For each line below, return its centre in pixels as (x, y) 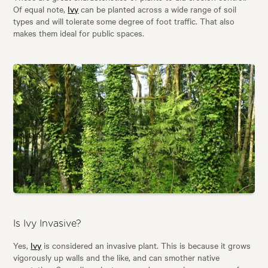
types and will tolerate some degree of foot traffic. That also (124, 21)
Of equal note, (41, 9)
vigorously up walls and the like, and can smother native (117, 257)
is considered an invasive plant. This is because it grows (146, 245)
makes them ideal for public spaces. (79, 33)
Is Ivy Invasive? (48, 223)
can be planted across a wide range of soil (158, 9)
